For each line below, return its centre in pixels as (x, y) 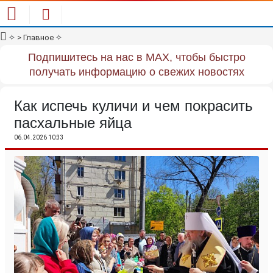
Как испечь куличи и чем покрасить (133, 106)
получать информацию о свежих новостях (136, 72)
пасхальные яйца (73, 123)
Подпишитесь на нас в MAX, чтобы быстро (136, 57)
